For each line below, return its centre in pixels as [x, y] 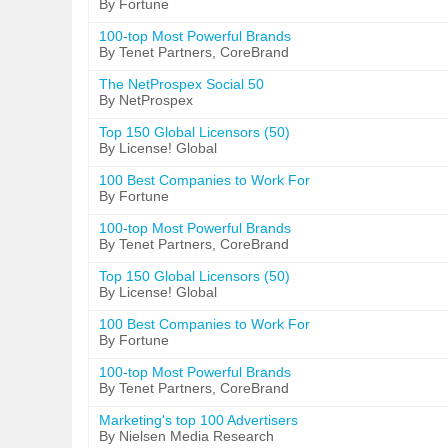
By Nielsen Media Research [186, 436]
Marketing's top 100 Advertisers [198, 420]
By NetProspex [146, 100]
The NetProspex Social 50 [181, 84]
